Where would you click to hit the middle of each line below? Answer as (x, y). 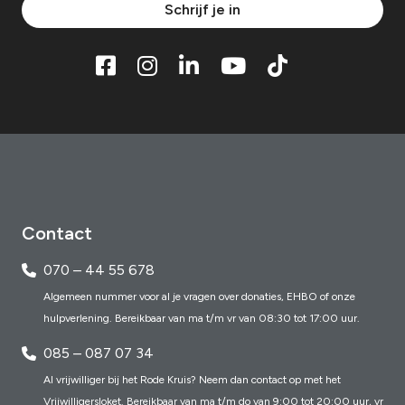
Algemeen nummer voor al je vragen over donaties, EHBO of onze (199, 297)
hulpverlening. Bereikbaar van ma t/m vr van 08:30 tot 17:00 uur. (202, 319)
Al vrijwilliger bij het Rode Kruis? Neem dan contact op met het (192, 380)
